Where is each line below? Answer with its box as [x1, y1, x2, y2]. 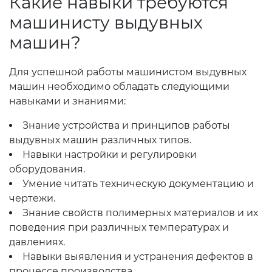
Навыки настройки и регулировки [22, 149, 197, 160]
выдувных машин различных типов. [9, 134, 191, 146]
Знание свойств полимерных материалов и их [22, 207, 258, 219]
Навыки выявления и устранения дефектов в [22, 251, 253, 262]
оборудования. [9, 163, 85, 175]
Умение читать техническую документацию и [22, 178, 254, 189]
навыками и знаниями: [9, 95, 126, 107]
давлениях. [9, 236, 65, 248]
